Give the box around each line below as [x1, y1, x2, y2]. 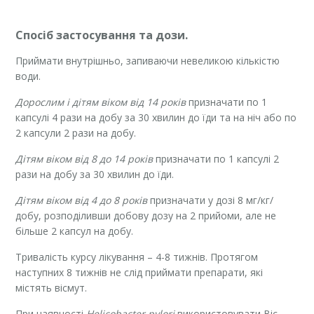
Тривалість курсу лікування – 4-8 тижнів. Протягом [15, 250, 259, 264]
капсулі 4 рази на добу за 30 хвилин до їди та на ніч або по [15, 111, 297, 125]
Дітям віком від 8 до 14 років [15, 152, 153, 166]
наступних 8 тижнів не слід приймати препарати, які [15, 266, 264, 280]
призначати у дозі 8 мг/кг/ [147, 193, 274, 207]
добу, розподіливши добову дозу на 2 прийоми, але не [15, 209, 277, 223]
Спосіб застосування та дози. [15, 27, 189, 43]
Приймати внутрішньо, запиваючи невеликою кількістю [15, 54, 280, 68]
